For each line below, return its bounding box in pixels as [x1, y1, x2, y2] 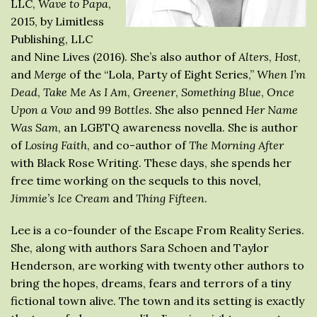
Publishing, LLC [11, 31, 93, 46]
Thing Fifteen [136, 190, 204, 205]
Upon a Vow [11, 102, 72, 117]
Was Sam [11, 120, 58, 134]
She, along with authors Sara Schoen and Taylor [11, 240, 269, 255]
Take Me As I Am [43, 84, 127, 99]
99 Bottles [98, 102, 149, 117]
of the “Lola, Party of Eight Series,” [67, 67, 257, 81]
